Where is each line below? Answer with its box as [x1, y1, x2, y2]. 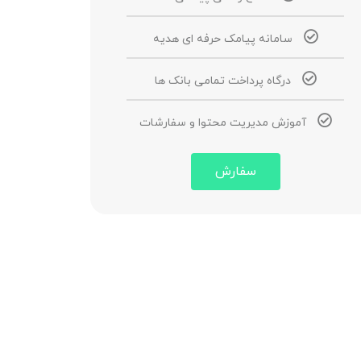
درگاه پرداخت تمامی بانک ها [154, 73, 291, 89]
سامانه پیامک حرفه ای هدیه [152, 31, 293, 47]
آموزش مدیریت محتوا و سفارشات [139, 115, 306, 131]
